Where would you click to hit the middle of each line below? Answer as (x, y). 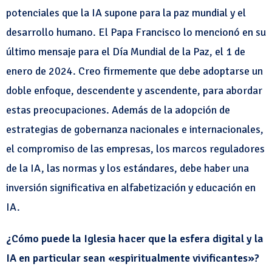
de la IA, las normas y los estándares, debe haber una (127, 168)
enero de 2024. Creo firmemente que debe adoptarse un (134, 71)
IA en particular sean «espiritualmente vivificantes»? (133, 258)
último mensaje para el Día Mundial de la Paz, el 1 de (126, 52)
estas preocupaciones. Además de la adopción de (118, 110)
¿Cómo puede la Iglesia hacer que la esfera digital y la (135, 239)
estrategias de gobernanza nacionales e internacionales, (135, 129)
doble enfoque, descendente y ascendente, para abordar (134, 90)
